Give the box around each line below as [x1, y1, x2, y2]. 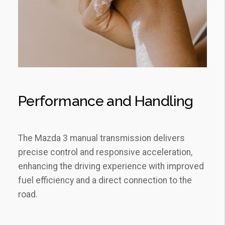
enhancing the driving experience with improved [18, 161, 204, 171]
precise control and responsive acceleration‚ [18, 147, 192, 157]
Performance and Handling [18, 92, 193, 109]
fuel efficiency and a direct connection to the [18, 175, 192, 185]
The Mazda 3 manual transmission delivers [18, 133, 185, 143]
